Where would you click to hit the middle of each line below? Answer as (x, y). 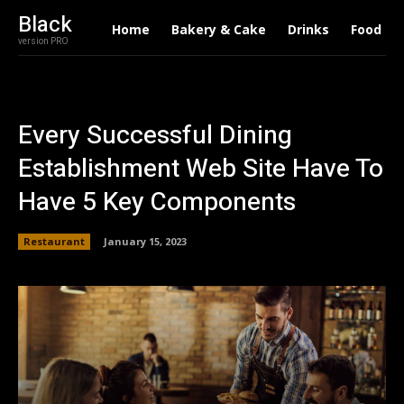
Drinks (308, 29)
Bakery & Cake (218, 29)
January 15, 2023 (145, 241)
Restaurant (54, 241)
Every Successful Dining (155, 136)
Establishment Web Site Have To (201, 169)
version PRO (43, 41)
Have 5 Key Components (157, 202)
